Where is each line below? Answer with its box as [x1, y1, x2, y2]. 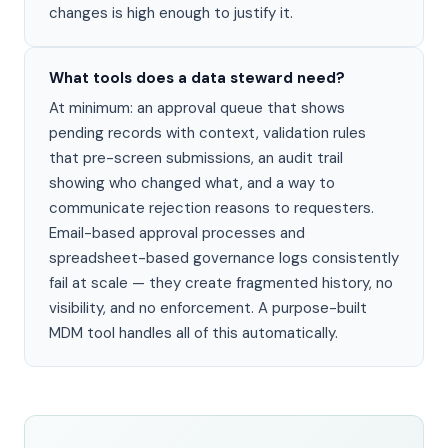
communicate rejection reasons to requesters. [49, 198, 374, 218]
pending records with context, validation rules [49, 123, 366, 143]
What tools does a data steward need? [49, 68, 345, 88]
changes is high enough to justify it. [49, 3, 293, 23]
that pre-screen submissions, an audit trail [49, 148, 343, 168]
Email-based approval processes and [49, 223, 305, 243]
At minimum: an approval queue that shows [49, 98, 345, 118]
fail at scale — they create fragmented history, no [49, 273, 393, 293]
